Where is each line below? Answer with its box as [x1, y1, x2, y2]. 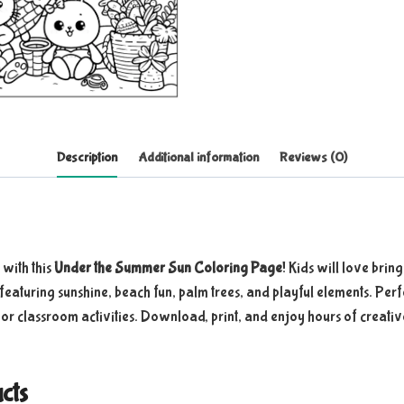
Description [57, 149, 118, 166]
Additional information [138, 149, 259, 166]
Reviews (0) [279, 149, 347, 166]
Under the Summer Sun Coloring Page [54, 259, 282, 277]
